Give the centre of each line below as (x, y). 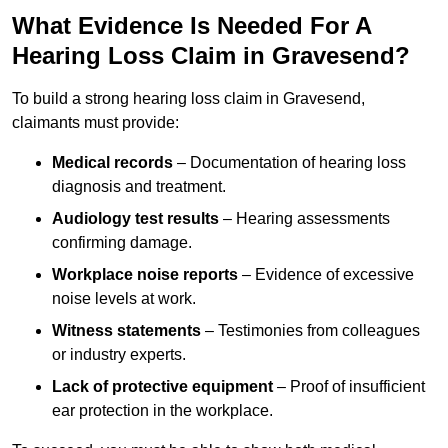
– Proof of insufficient (349, 387)
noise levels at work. (124, 299)
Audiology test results (135, 219)
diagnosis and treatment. (139, 187)
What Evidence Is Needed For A (191, 26)
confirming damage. (122, 243)
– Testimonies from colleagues (310, 331)
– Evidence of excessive (326, 275)
